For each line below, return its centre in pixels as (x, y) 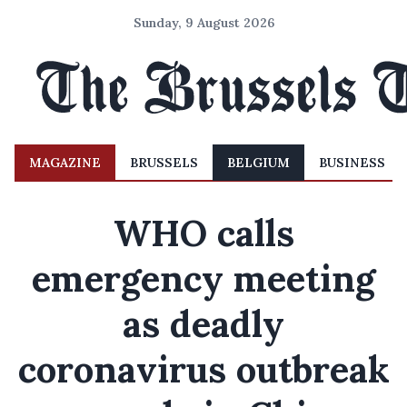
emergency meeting (203, 278)
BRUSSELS (164, 163)
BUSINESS (352, 163)
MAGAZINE (65, 163)
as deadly (203, 324)
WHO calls (203, 233)
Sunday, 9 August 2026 (203, 23)
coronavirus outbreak (203, 369)
